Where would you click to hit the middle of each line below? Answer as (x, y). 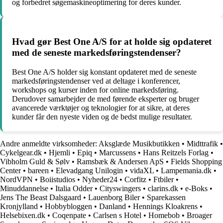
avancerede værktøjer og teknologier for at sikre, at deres (101, 108)
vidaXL (142, 170)
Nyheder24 (100, 179)
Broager (199, 215)
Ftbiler (164, 179)
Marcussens (117, 152)
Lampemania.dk (186, 170)
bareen (38, 170)
